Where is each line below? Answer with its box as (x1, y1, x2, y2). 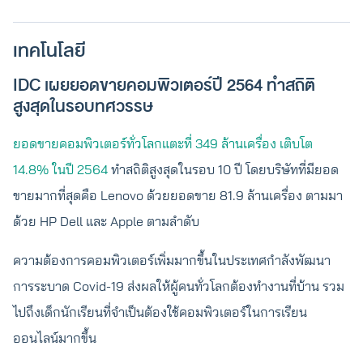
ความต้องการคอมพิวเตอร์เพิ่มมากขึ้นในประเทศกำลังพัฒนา (13, 252, 331, 268)
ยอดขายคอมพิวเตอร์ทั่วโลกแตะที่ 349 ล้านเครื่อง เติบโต (13, 135, 313, 152)
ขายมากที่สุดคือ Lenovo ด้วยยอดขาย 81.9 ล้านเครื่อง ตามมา (13, 187, 343, 203)
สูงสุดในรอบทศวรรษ (13, 93, 153, 120)
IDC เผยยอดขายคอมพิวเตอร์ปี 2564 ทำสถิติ (13, 72, 315, 99)
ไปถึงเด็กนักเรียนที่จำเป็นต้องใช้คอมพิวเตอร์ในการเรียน (13, 304, 307, 320)
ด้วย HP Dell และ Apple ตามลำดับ (13, 213, 199, 229)
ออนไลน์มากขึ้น (13, 330, 100, 346)
